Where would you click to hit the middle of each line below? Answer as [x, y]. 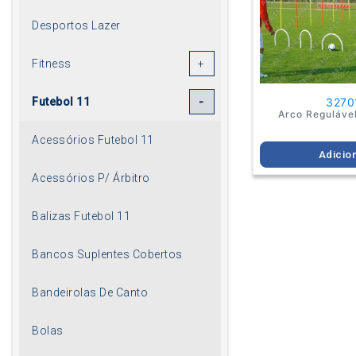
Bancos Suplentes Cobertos [107, 254]
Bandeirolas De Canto [90, 292]
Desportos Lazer [76, 25]
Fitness [52, 63]
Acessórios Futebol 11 [93, 139]
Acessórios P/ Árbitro [91, 178]
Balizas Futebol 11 [81, 216]
